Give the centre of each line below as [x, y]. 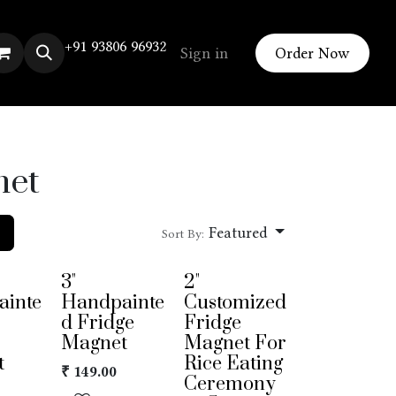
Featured [237, 232]
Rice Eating [233, 364]
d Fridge [97, 323]
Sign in [204, 53]
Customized [235, 303]
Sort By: [183, 233]
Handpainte [112, 303]
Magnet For [235, 343]
